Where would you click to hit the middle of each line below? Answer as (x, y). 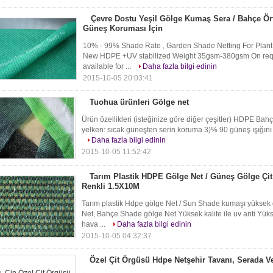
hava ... (94, 224)
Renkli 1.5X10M (111, 186)
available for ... (108, 66)
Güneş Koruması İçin (123, 28)
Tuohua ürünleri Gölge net (139, 102)
